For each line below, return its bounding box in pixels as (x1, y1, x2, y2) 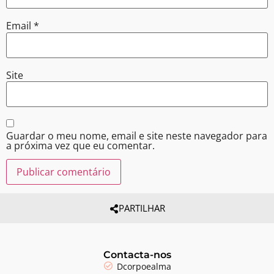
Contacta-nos (103, 248, 171, 261)
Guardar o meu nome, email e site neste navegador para (6, 128, 267, 143)
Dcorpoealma (117, 260, 171, 272)
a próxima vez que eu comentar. (6, 138, 155, 152)
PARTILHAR (118, 202, 165, 215)
